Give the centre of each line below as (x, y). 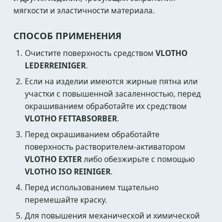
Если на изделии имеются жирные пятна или (111, 81)
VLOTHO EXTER (54, 159)
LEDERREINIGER (55, 65)
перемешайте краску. (66, 200)
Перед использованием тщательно (92, 187)
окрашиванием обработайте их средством (106, 106)
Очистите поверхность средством (90, 53)
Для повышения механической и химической (112, 216)
